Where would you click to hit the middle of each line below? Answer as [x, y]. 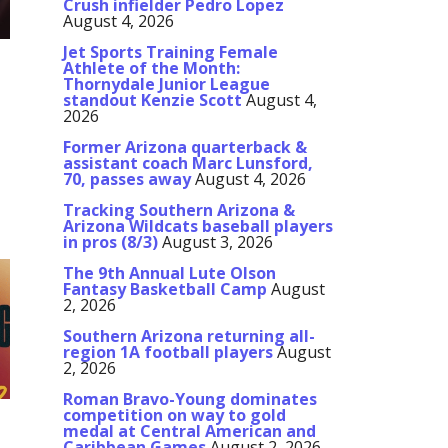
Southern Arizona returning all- [189, 336]
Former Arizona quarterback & [185, 147]
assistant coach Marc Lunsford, [188, 163]
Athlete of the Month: [151, 68]
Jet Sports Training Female [170, 52]
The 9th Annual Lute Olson [169, 273]
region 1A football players [168, 352]
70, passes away [127, 179]
